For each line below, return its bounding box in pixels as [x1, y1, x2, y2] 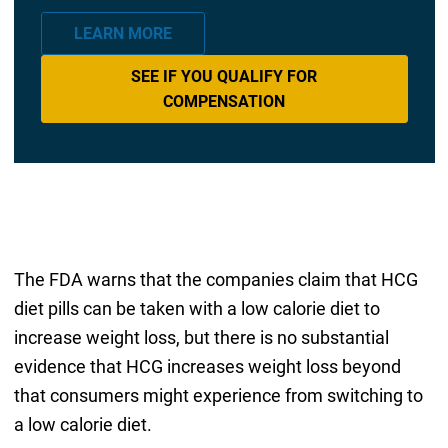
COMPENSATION [163, 91, 285, 111]
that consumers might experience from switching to [13, 384, 423, 406]
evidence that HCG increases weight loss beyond [13, 355, 401, 377]
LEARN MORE [73, 24, 172, 44]
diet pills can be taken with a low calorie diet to [13, 297, 380, 319]
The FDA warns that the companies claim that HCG [13, 268, 418, 290]
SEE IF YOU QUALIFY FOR [131, 66, 317, 86]
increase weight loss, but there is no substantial [13, 326, 389, 348]
